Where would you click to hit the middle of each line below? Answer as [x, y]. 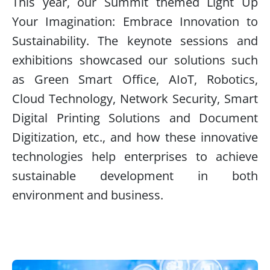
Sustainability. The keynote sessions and [135, 41]
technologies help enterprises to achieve [135, 156]
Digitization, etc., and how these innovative [135, 137]
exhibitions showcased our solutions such [135, 60]
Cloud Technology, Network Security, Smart [135, 99]
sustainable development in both [135, 176]
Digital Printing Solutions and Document [135, 118]
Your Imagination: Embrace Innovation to [135, 21]
